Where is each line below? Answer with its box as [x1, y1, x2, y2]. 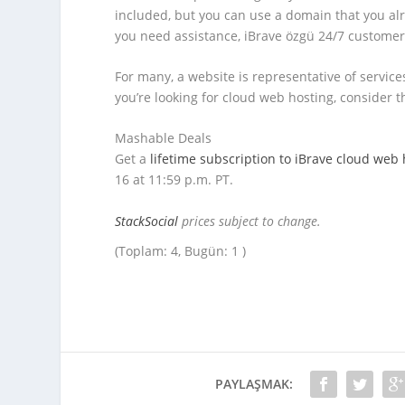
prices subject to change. [178, 212, 322, 230]
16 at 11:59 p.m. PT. [115, 171, 238, 189]
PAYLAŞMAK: [214, 374, 293, 392]
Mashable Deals [115, 129, 212, 147]
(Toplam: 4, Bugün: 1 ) [115, 241, 247, 259]
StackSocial [115, 212, 179, 230]
